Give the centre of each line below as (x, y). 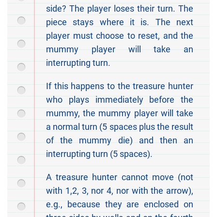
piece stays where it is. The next (120, 22)
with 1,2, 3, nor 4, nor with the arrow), (120, 191)
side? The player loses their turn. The (120, 9)
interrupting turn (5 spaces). (99, 154)
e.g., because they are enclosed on (120, 204)
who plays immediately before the (120, 100)
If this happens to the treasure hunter (120, 86)
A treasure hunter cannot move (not (120, 177)
